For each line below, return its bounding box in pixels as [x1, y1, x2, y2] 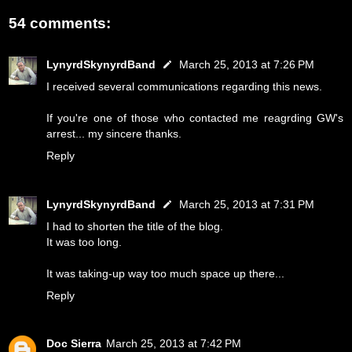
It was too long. [46, 235, 122, 248]
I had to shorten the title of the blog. [46, 219, 223, 233]
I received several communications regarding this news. [46, 79, 322, 93]
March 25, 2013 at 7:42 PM [106, 337, 241, 350]
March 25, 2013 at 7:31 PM [179, 197, 314, 211]
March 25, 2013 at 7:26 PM [179, 57, 314, 71]
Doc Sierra [46, 337, 101, 350]
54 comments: [9, 15, 111, 32]
